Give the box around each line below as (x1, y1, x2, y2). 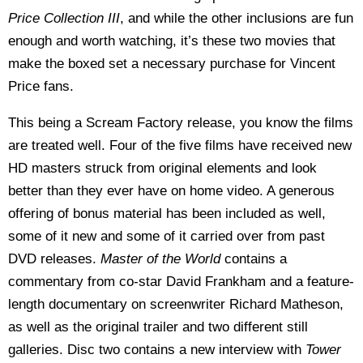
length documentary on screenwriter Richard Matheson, (8, 297, 344, 312)
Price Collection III (8, 11, 120, 26)
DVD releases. (8, 251, 100, 267)
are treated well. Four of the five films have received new (8, 138, 352, 153)
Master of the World (100, 251, 224, 267)
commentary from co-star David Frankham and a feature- (8, 274, 354, 289)
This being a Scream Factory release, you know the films (8, 115, 353, 130)
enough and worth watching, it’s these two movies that (8, 33, 335, 49)
